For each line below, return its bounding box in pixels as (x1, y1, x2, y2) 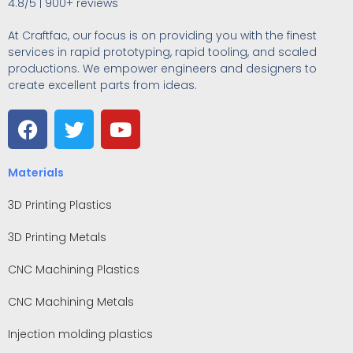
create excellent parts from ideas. (8, 77, 197, 93)
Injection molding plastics (8, 326, 153, 342)
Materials (8, 165, 64, 180)
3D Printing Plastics (8, 197, 112, 213)
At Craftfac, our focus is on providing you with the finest (8, 28, 317, 43)
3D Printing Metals (8, 229, 106, 245)
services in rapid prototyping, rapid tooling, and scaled (8, 44, 317, 60)
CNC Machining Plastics (8, 262, 139, 277)
